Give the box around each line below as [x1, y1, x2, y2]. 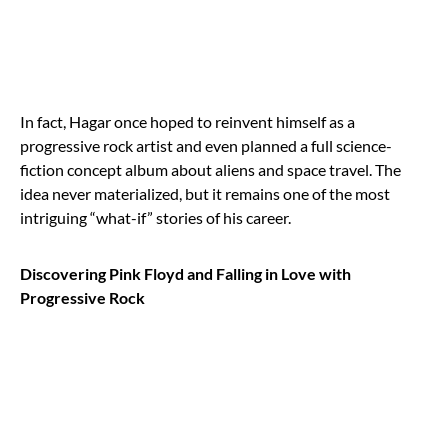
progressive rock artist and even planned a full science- [20, 135, 392, 155]
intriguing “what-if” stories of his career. [20, 207, 291, 227]
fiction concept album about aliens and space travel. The [20, 159, 401, 179]
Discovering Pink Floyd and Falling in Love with [20, 263, 351, 283]
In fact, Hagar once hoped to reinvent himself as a [20, 111, 355, 131]
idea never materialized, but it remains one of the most [20, 183, 390, 203]
